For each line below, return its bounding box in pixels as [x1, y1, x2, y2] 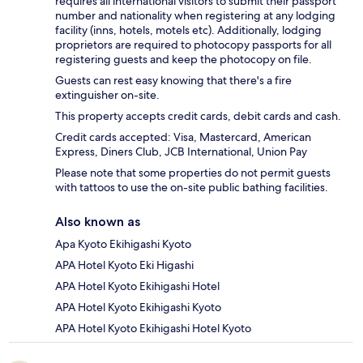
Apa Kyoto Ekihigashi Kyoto [55, 237, 191, 252]
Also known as [55, 214, 140, 230]
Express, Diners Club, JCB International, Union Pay [55, 144, 307, 160]
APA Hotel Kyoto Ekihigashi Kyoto [55, 300, 221, 315]
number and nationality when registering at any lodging [55, 8, 335, 23]
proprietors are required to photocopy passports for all [55, 37, 331, 53]
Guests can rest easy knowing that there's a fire [55, 73, 292, 88]
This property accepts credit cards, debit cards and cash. [55, 109, 341, 124]
